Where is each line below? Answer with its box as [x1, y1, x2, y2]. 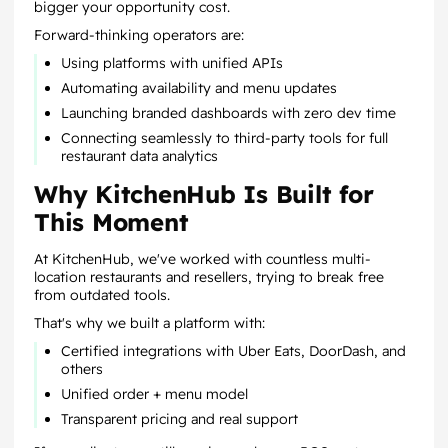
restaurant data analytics [61, 147, 218, 165]
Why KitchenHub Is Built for [34, 179, 374, 209]
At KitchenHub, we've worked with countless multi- [34, 250, 371, 268]
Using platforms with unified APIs [61, 54, 283, 72]
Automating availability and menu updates [61, 79, 337, 97]
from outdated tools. [34, 286, 170, 304]
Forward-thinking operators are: [34, 26, 244, 44]
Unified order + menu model [61, 385, 248, 403]
